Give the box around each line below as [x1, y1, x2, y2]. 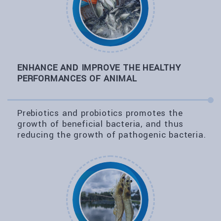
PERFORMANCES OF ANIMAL [17, 73, 137, 85]
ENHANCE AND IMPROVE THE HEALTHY [17, 62, 181, 74]
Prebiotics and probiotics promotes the [17, 107, 183, 119]
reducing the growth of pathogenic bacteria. [17, 129, 206, 141]
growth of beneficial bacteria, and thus [17, 118, 184, 130]
